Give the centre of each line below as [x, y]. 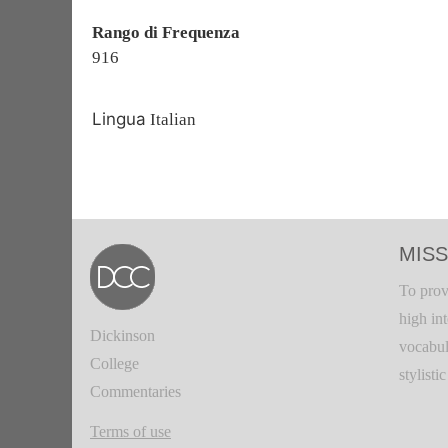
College [114, 363]
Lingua [119, 119]
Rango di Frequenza [166, 32]
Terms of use [130, 431]
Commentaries [135, 391]
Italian [171, 119]
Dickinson [122, 335]
